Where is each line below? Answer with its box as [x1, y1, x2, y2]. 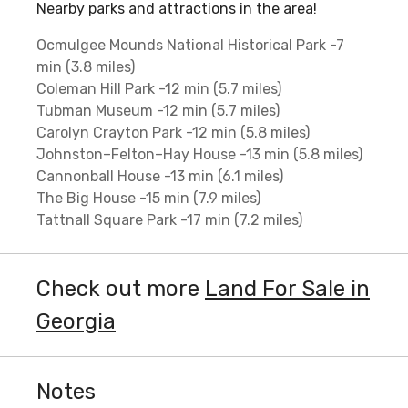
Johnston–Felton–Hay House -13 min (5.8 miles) [36, 145, 362, 163]
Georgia [36, 308, 116, 334]
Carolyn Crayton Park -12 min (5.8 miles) [36, 123, 310, 141]
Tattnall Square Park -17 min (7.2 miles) [36, 210, 302, 229]
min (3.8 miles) [36, 57, 135, 76]
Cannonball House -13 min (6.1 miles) [36, 167, 283, 185]
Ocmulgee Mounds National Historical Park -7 [36, 36, 344, 54]
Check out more [36, 275, 205, 301]
